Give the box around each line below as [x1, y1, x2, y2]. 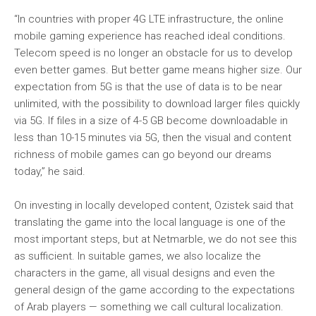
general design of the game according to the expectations [14, 284, 295, 296]
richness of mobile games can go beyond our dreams [14, 148, 272, 161]
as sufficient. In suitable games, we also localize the [14, 250, 261, 262]
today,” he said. [14, 165, 85, 178]
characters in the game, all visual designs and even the [14, 267, 275, 279]
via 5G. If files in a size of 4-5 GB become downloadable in [14, 114, 288, 127]
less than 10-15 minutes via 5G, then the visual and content [14, 131, 291, 144]
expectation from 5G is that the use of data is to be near [14, 80, 282, 93]
